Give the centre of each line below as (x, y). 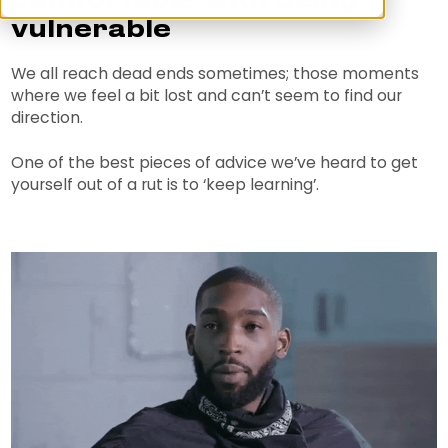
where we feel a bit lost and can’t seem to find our (207, 96)
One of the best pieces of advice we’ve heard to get (215, 162)
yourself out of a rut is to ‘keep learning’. (167, 184)
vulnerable (91, 31)
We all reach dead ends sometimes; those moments (215, 74)
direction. (47, 118)
